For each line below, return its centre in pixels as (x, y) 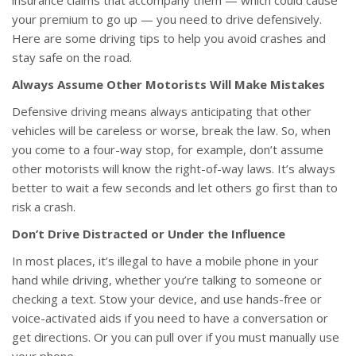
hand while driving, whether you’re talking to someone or (167, 280)
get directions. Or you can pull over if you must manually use (176, 337)
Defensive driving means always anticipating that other (162, 112)
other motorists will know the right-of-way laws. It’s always (174, 169)
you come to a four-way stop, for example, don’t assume (168, 150)
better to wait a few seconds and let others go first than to (175, 188)
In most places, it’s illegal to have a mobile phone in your (165, 261)
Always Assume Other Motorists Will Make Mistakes (168, 85)
